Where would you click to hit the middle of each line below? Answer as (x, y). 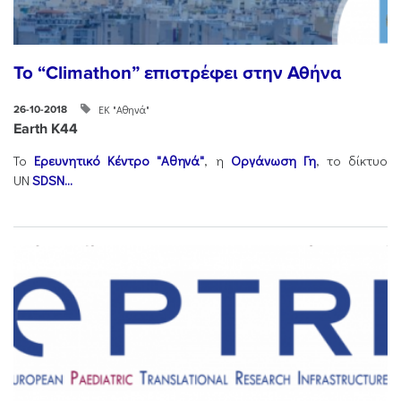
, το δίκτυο (351, 160)
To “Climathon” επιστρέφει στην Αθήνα (177, 73)
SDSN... (52, 180)
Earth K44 (46, 129)
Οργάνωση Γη (273, 160)
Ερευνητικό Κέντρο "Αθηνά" (119, 160)
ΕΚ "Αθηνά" (124, 109)
